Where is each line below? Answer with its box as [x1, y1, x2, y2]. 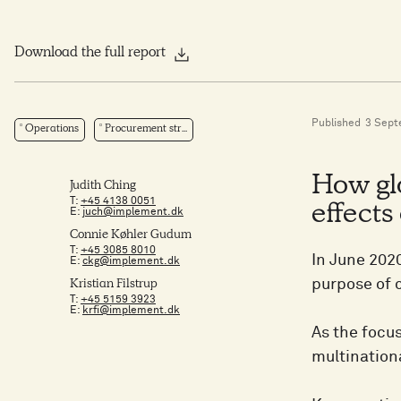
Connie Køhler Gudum [70, 229, 192, 242]
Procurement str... [105, 124, 187, 135]
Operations [25, 124, 79, 135]
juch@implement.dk [82, 207, 183, 218]
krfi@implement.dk [82, 305, 180, 316]
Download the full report [14, 47, 166, 61]
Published [311, 118, 361, 129]
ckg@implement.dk [82, 256, 180, 267]
